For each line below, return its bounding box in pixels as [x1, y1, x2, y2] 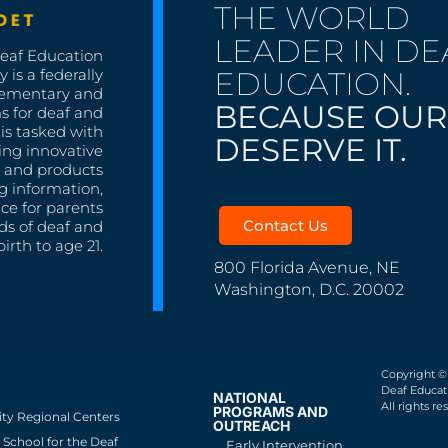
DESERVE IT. [214, 130, 408, 169]
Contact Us [243, 215, 329, 235]
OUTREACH [213, 416, 291, 434]
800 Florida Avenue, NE [214, 257, 401, 277]
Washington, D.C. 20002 [214, 279, 405, 299]
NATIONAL [213, 388, 287, 406]
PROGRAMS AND [213, 402, 329, 420]
